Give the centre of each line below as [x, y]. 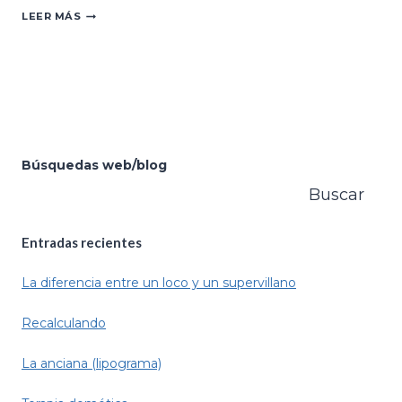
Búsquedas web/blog [94, 166]
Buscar [336, 194]
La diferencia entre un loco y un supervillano [159, 282]
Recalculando [64, 323]
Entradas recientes [82, 242]
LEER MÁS [52, 17]
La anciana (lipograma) [92, 363]
